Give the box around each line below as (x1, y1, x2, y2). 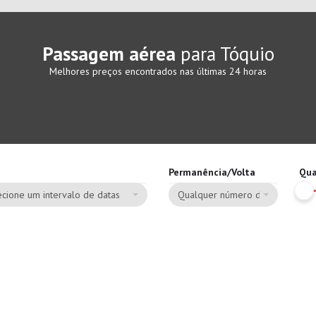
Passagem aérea (42, 42, 176, 66)
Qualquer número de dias (178, 188, 286, 201)
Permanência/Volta (169, 166, 255, 178)
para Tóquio (175, 42, 274, 66)
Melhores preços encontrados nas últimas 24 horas (49, 65, 267, 78)
